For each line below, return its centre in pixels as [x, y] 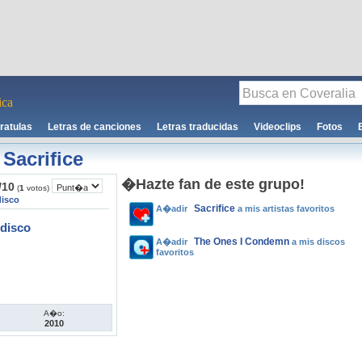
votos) [37, 188]
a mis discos [317, 242]
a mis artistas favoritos [285, 208]
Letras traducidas [198, 127]
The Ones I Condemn [242, 242]
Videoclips [278, 127]
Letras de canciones [95, 127]
